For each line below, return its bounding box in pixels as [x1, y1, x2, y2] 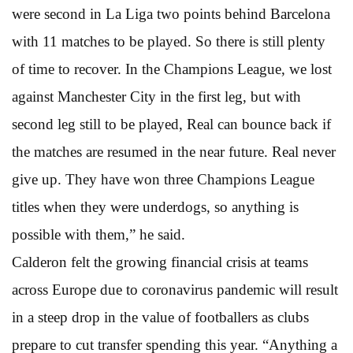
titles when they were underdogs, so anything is [12, 198, 299, 215]
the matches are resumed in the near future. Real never [12, 143, 336, 160]
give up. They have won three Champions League [12, 170, 314, 188]
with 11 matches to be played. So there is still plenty [12, 32, 325, 50]
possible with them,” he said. [12, 225, 185, 243]
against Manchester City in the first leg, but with [12, 87, 301, 105]
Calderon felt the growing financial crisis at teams [12, 253, 308, 270]
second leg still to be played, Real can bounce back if [12, 115, 331, 132]
